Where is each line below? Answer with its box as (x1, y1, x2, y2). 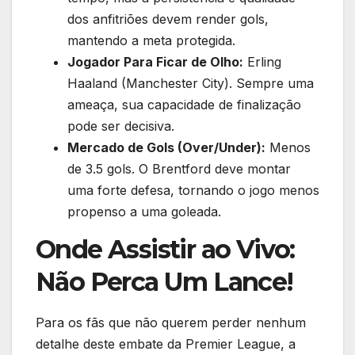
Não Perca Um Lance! (36, 266, 293, 298)
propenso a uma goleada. (67, 204, 221, 220)
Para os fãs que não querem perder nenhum (36, 315, 306, 331)
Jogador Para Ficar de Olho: (67, 54, 243, 71)
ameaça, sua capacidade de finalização (67, 97, 301, 113)
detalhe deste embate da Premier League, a (36, 336, 296, 353)
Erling (243, 54, 281, 71)
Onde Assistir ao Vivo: (36, 234, 295, 265)
